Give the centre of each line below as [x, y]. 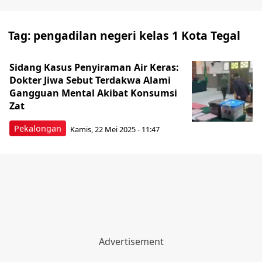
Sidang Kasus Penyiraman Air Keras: [94, 67]
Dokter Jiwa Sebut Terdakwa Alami [90, 80]
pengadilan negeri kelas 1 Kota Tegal [137, 35]
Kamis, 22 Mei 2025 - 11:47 [115, 129]
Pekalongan [38, 128]
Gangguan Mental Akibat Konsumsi [93, 93]
